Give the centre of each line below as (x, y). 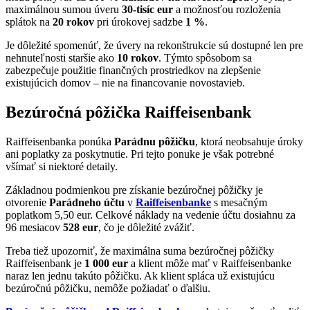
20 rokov (73, 21)
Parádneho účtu (87, 202)
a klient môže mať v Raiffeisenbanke (210, 263)
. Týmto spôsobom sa (205, 57)
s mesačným (239, 202)
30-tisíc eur (147, 9)
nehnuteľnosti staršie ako (61, 57)
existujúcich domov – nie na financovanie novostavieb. (125, 82)
